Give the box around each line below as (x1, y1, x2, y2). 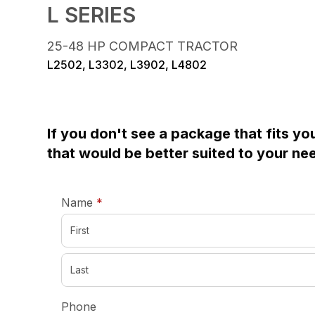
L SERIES (47, 1, 136, 27)
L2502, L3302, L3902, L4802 (47, 57, 207, 72)
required (102, 194, 147, 209)
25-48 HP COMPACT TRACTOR (47, 38, 238, 53)
